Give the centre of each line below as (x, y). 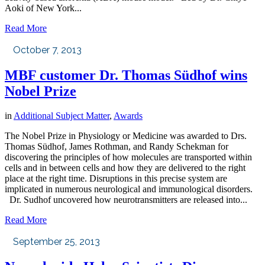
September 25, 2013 (56, 242)
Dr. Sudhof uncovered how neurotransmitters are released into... (126, 200)
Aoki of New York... (43, 8)
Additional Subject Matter (62, 116)
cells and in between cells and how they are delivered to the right (125, 168)
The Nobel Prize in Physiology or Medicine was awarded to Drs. (126, 136)
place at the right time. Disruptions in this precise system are (116, 179)
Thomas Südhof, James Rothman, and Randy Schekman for (117, 147)
